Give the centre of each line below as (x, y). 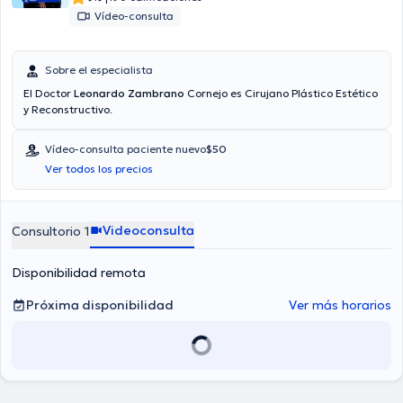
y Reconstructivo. (68, 109)
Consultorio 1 (51, 231)
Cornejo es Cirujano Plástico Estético (281, 93)
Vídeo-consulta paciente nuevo (125, 149)
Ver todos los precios (99, 169)
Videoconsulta (148, 230)
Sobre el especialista (99, 70)
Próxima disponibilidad (100, 305)
